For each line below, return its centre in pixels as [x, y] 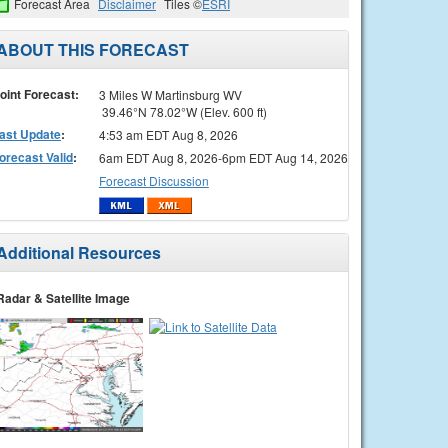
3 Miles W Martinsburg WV [170, 94]
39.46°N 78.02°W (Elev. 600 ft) [182, 111]
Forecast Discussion [153, 180]
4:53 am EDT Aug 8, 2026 [168, 134]
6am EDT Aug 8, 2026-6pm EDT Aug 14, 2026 [223, 157]
